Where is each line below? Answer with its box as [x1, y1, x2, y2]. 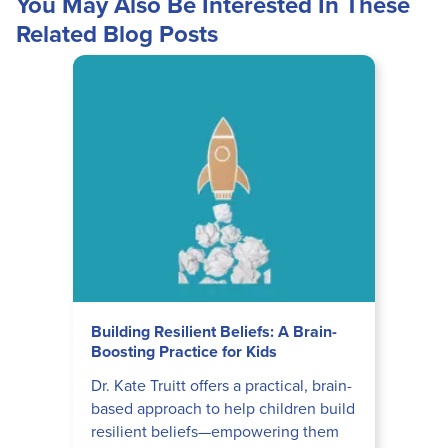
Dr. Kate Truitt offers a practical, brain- [91, 374, 353, 398]
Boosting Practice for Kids [91, 340, 278, 364]
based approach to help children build [91, 397, 356, 421]
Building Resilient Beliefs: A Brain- [91, 320, 338, 344]
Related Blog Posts [16, 16, 218, 53]
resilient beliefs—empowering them [91, 420, 340, 444]
